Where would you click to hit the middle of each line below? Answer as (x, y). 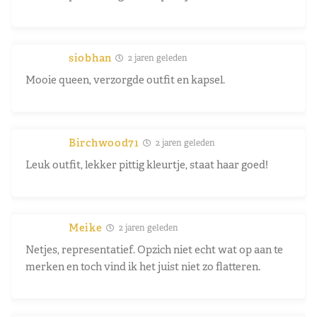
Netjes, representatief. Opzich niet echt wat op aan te (154, 249)
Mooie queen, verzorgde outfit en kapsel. (125, 79)
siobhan (90, 57)
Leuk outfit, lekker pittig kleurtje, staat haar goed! (147, 164)
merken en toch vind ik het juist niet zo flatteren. (143, 266)
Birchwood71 (104, 142)
